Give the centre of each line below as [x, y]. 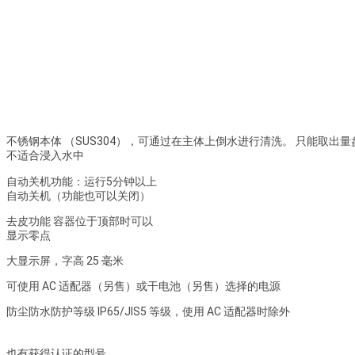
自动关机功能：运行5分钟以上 [82, 182]
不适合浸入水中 [45, 156]
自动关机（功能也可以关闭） [78, 196]
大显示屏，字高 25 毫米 [65, 261]
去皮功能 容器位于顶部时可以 [80, 221]
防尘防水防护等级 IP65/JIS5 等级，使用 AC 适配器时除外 [148, 312]
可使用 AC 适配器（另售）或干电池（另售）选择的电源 [143, 286]
